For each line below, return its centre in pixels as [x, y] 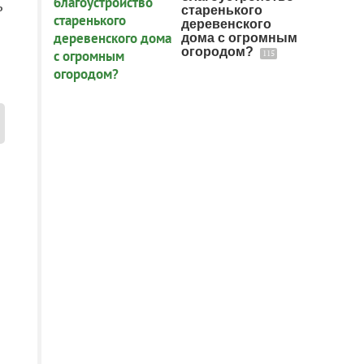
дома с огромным [239, 38]
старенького [222, 10]
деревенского [226, 24]
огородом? [219, 52]
